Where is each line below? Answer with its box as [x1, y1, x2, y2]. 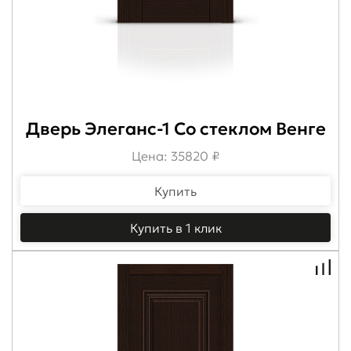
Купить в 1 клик [129, 219, 222, 236]
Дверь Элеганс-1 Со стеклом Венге [25, 118, 326, 139]
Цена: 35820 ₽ [132, 147, 219, 164]
